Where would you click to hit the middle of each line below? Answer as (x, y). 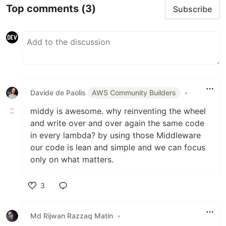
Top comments (44, 9)
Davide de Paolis (59, 92)
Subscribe (192, 9)
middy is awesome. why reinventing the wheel (118, 111)
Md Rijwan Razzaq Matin (72, 216)
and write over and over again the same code (117, 123)
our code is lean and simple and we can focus (118, 147)
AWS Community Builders (134, 92)
